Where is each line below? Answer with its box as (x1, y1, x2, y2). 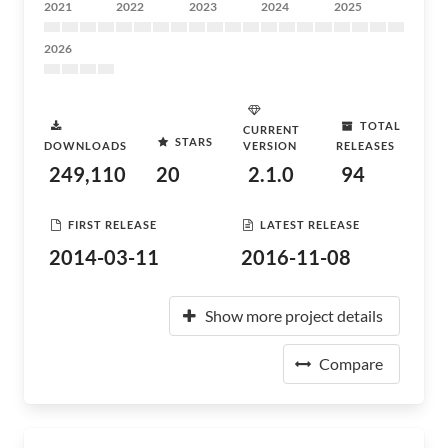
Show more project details (205, 306, 383, 325)
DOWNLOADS (44, 139, 127, 152)
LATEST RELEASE (260, 217, 360, 231)
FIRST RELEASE (68, 217, 157, 231)
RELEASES (335, 139, 395, 152)
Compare (319, 354, 383, 373)
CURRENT (243, 123, 301, 136)
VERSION (243, 139, 298, 152)
